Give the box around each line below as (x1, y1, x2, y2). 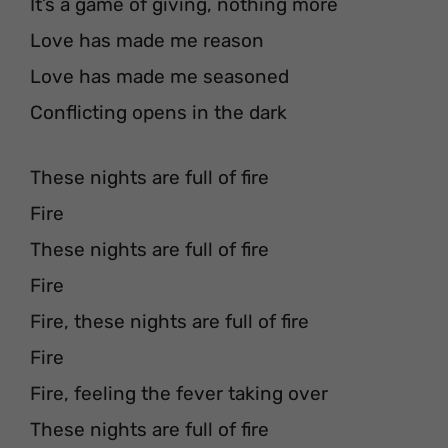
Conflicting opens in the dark (30, 101, 287, 124)
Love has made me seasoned (30, 65, 289, 88)
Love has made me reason (30, 29, 264, 52)
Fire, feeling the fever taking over (30, 381, 328, 405)
